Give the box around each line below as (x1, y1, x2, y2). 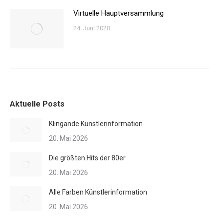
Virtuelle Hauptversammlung (73, 8, 164, 18)
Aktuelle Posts (10, 99, 65, 109)
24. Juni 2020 (73, 24, 110, 32)
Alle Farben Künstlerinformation (49, 188, 147, 196)
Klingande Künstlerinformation (49, 119, 143, 128)
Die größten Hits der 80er (49, 153, 126, 162)
